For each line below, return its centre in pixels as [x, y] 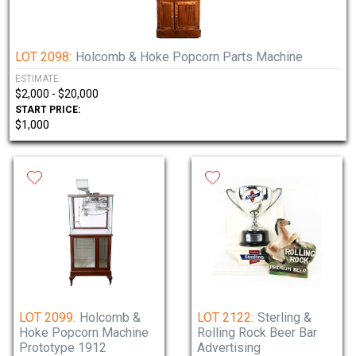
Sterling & [284, 317]
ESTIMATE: [38, 79]
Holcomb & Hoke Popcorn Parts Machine [189, 57]
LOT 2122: [225, 317]
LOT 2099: [47, 317]
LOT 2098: [43, 57]
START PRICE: [48, 110]
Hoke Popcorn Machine [84, 333]
